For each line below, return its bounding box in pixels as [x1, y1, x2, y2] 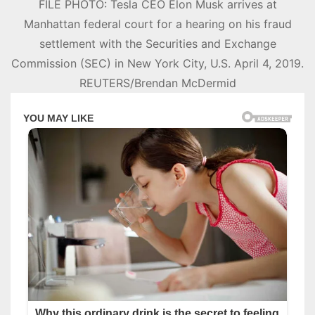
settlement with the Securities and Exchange [39, 37, 276, 51]
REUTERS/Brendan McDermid [79, 76, 236, 91]
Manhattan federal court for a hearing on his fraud [23, 17, 292, 32]
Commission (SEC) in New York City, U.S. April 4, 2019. [11, 56, 304, 71]
